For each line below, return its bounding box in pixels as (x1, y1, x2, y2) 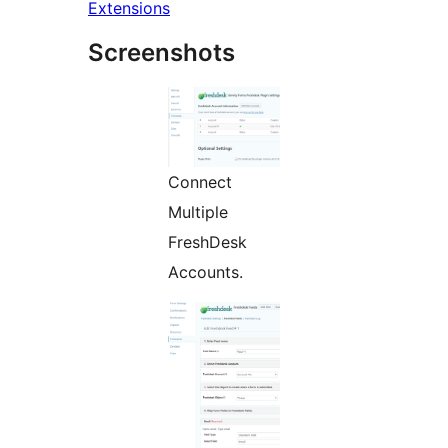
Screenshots (88, 37, 235, 67)
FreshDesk (168, 231, 247, 252)
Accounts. (168, 261, 243, 282)
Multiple (168, 201, 228, 222)
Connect (168, 171, 232, 192)
